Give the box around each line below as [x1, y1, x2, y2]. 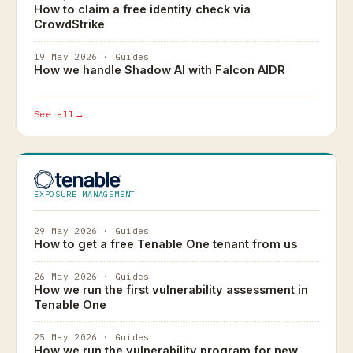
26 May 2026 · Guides [34, 271, 150, 283]
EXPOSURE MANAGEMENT [34, 189, 136, 200]
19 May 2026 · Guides [34, 51, 150, 63]
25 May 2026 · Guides [34, 332, 150, 344]
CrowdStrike [34, 17, 105, 32]
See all [34, 108, 75, 121]
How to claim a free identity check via [34, 2, 251, 17]
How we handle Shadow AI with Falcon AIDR [34, 63, 285, 77]
